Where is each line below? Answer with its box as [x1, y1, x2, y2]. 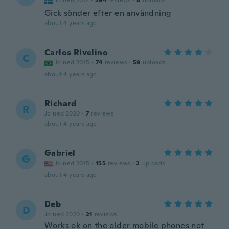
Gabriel [44, 148, 76, 158]
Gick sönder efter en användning [44, 8, 172, 18]
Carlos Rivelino [44, 47, 108, 58]
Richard [44, 98, 77, 109]
